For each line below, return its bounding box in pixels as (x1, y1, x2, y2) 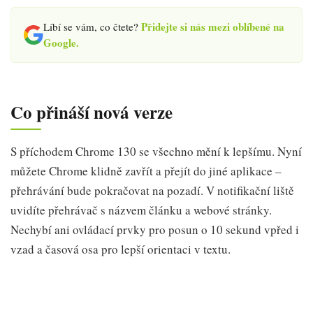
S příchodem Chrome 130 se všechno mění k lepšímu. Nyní (10, 143, 302, 159)
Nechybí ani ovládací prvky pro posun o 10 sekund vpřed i (10, 221, 299, 238)
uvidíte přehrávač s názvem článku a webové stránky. (10, 202, 272, 218)
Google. (43, 34, 79, 50)
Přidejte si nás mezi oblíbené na (141, 18, 284, 34)
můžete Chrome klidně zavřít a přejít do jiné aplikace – (10, 163, 282, 179)
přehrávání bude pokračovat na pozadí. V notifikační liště (10, 182, 294, 198)
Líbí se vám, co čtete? (43, 19, 141, 34)
